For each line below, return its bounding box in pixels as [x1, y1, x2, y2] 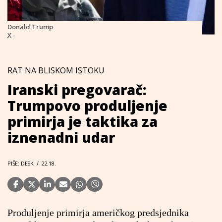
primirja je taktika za [7, 112, 158, 131]
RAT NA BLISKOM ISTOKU [7, 65, 105, 76]
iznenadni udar [7, 128, 115, 147]
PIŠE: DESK [7, 160, 34, 167]
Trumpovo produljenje [7, 96, 167, 115]
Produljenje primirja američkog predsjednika [7, 207, 189, 218]
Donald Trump [7, 22, 53, 31]
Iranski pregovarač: [7, 80, 147, 99]
